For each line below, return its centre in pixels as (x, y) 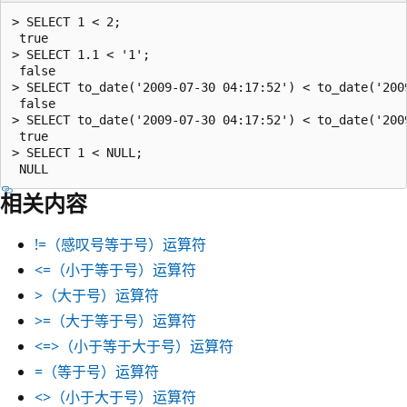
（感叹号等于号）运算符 (126, 244)
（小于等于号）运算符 (124, 269)
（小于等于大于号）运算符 (146, 346)
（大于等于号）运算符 (124, 320)
